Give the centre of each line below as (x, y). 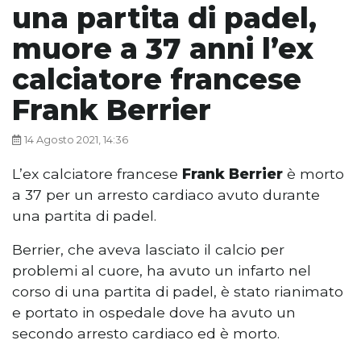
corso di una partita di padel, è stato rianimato (178, 292)
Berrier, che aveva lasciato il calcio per (148, 250)
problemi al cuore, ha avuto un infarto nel (162, 271)
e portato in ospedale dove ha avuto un (154, 313)
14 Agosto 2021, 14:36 (76, 140)
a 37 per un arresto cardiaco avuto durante (166, 195)
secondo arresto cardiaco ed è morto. (146, 334)
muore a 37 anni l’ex (163, 49)
